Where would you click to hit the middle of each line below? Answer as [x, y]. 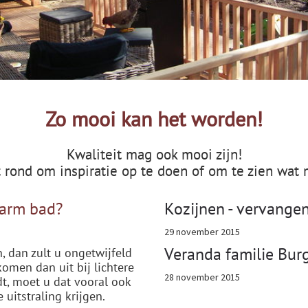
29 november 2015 [202, 232]
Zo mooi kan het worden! [154, 119]
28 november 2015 [202, 277]
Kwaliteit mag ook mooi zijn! [154, 154]
